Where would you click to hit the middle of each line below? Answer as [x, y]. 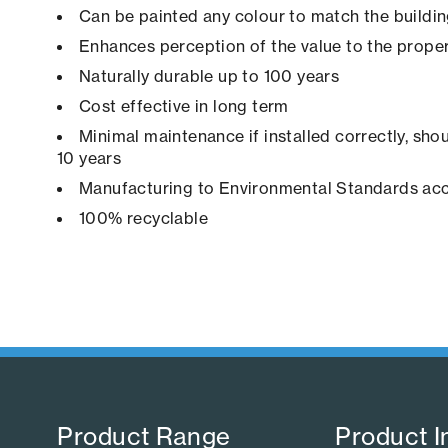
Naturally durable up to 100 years [209, 76]
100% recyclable [143, 218]
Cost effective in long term [184, 106]
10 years [89, 158]
